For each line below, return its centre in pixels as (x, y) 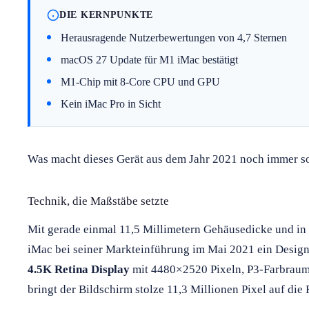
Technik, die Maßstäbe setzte (98, 201)
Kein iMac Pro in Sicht (111, 103)
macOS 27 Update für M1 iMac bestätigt (149, 59)
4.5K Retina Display (79, 269)
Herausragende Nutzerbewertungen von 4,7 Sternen (174, 37)
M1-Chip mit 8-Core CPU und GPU (140, 81)
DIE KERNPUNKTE (107, 15)
